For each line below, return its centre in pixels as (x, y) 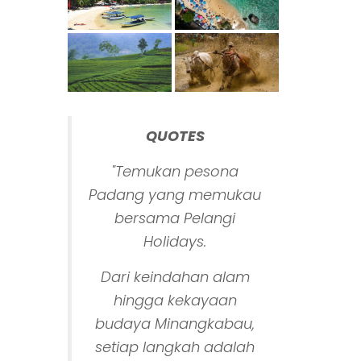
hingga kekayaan (175, 300)
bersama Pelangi (175, 218)
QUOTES (175, 135)
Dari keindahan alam (175, 276)
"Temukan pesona (175, 171)
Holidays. (175, 241)
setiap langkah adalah (175, 346)
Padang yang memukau (175, 194)
